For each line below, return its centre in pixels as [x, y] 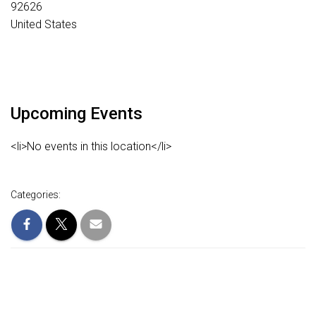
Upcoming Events [77, 114]
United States [44, 24]
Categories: [36, 195]
